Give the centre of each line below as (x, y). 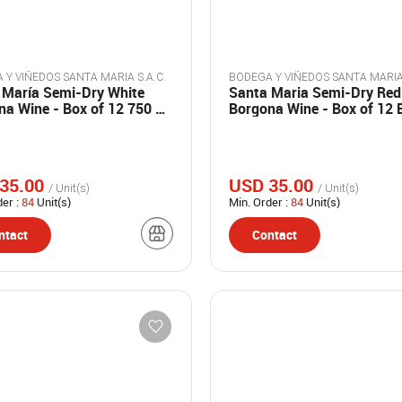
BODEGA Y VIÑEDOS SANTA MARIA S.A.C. (152, 77)
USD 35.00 (273, 185)
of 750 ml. (262, 125)
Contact (275, 235)
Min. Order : (260, 202)
